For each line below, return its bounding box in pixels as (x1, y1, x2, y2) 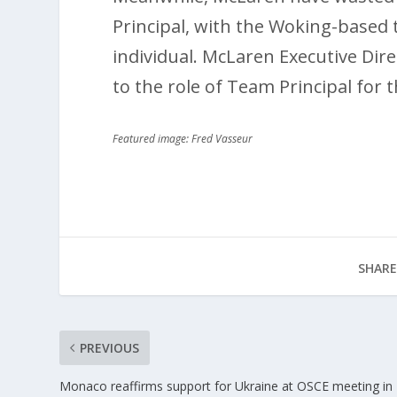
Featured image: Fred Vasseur (113, 130, 253, 146)
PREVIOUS (80, 339, 140, 356)
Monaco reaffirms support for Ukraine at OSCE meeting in (59, 377, 393, 394)
